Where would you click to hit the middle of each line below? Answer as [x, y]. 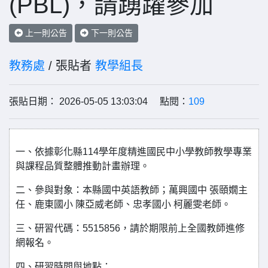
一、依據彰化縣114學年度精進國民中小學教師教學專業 [134, 152]
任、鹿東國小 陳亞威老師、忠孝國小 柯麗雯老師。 [123, 204]
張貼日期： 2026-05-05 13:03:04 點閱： [99, 101]
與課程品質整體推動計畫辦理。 [83, 166]
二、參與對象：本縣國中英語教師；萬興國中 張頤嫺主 [132, 190]
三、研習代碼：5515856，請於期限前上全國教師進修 [130, 228]
